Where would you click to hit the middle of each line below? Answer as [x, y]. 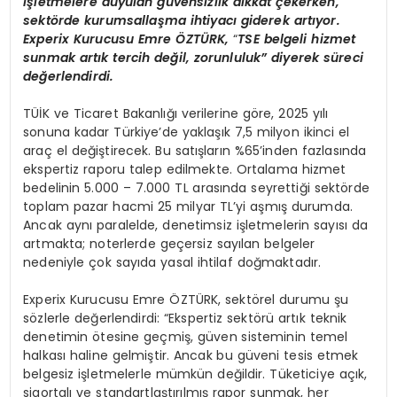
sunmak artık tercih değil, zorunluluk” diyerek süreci [193, 58]
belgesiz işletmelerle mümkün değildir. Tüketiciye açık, [195, 374]
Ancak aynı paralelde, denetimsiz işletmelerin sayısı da [196, 226]
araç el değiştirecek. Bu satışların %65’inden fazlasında [195, 151]
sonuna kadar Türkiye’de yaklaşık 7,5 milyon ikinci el [187, 132]
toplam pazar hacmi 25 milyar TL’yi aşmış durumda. [188, 207]
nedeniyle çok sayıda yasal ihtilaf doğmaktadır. [172, 263]
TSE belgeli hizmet [297, 39]
